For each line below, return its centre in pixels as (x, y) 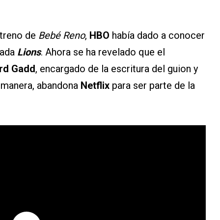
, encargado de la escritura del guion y (117, 69)
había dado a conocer (157, 36)
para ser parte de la (153, 86)
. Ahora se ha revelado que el (103, 52)
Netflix (96, 86)
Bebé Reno (62, 36)
